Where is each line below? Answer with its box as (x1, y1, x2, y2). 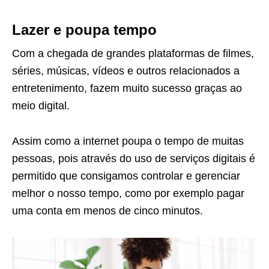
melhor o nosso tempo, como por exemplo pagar (12, 187, 244, 199)
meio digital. (12, 99, 70, 112)
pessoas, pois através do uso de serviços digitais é (12, 152, 255, 165)
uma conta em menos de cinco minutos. (12, 204, 203, 217)
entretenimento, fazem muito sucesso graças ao (12, 82, 242, 94)
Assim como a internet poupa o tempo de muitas (12, 134, 244, 147)
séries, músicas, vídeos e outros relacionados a (12, 64, 240, 77)
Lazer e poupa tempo (12, 21, 157, 38)
